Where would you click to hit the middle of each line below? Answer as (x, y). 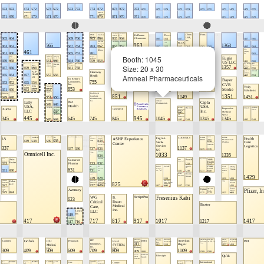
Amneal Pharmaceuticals (163, 78)
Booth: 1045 (142, 59)
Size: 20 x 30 (143, 69)
